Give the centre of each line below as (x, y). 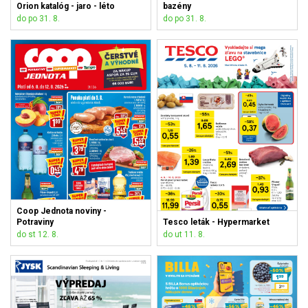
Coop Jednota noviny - (62, 211)
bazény (177, 7)
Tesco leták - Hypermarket (217, 222)
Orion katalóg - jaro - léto (66, 7)
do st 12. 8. (38, 234)
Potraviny (35, 222)
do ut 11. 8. (184, 234)
